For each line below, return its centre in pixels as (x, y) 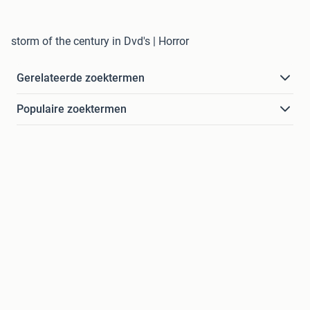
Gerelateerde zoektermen (81, 78)
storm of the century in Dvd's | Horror (100, 41)
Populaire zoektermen (72, 109)
